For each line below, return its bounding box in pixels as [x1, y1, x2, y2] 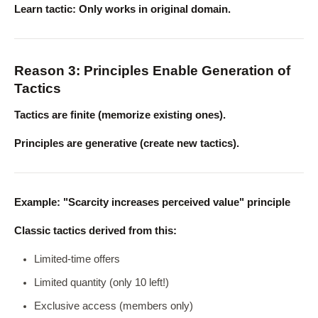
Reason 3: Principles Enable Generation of [14, 63, 290, 78]
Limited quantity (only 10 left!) [34, 277, 169, 288]
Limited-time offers [34, 253, 120, 265]
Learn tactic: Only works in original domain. [14, 4, 231, 15]
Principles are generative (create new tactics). [14, 138, 239, 149]
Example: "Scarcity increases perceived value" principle [14, 197, 290, 208]
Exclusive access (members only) [34, 300, 193, 312]
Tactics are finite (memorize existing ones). [14, 109, 226, 121]
